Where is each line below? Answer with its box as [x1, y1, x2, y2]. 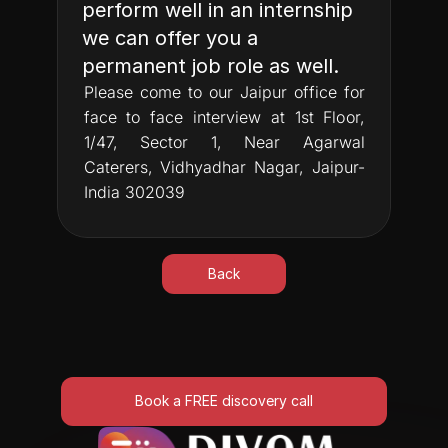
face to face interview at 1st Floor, [83, 107, 365, 127]
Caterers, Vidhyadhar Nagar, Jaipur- [83, 157, 365, 177]
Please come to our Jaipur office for [83, 82, 365, 102]
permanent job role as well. [82, 54, 339, 78]
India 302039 [83, 182, 185, 202]
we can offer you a [82, 26, 258, 50]
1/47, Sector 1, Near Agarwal [83, 132, 365, 152]
